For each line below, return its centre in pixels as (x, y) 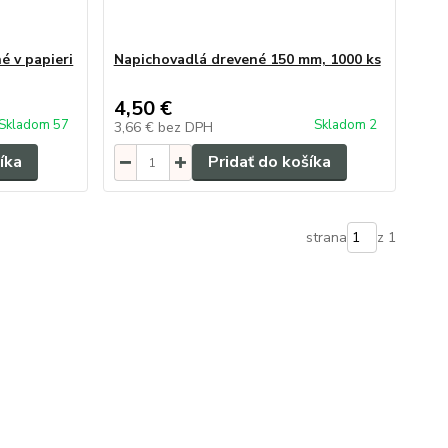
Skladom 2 (346, 125)
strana (326, 237)
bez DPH (185, 127)
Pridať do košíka (269, 162)
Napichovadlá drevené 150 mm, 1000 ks (247, 59)
